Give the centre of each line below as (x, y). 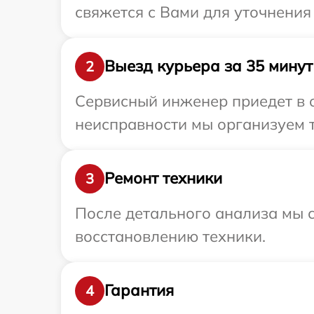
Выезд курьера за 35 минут (209, 66)
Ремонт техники (163, 178)
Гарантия (139, 291)
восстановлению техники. (170, 236)
